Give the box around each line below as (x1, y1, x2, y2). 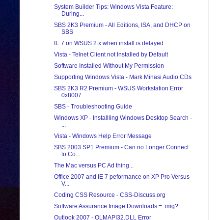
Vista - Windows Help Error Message (54, 133, 152, 140)
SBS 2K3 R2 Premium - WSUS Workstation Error (54, 85, 183, 92)
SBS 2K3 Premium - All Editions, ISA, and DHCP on (54, 22, 191, 29)
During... (61, 10, 84, 18)
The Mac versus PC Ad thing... (54, 162, 134, 169)
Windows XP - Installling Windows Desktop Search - (54, 114, 192, 122)
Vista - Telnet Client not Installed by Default (54, 51, 168, 58)
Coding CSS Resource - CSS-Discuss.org (54, 192, 165, 199)
